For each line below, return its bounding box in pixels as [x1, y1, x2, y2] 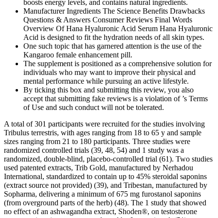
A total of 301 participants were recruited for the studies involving [4, 119, 205, 128]
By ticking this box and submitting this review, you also [23, 85, 194, 94]
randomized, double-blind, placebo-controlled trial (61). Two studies [4, 154, 213, 163]
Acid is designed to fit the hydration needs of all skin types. [23, 33, 204, 41]
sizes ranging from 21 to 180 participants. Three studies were [4, 137, 190, 145]
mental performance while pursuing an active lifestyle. [23, 76, 189, 85]
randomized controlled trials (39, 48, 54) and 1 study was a [4, 145, 184, 154]
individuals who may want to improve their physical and [23, 68, 196, 76]
